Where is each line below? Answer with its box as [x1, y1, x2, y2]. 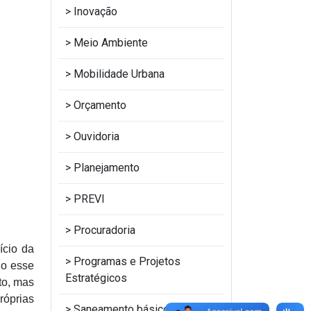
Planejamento [74, 161, 140, 174]
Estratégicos [65, 271, 127, 285]
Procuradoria [74, 224, 135, 237]
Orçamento [74, 99, 126, 112]
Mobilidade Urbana [74, 67, 165, 81]
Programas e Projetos [74, 255, 180, 268]
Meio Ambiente [74, 36, 148, 49]
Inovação [74, 5, 117, 18]
